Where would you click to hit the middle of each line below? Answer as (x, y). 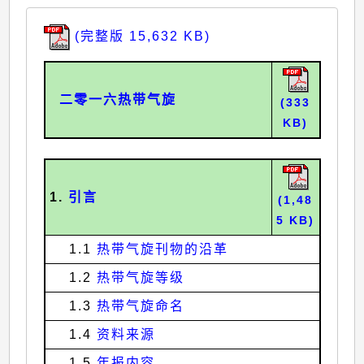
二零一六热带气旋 (113, 99)
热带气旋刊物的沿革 (162, 249)
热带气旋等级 (140, 277)
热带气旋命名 (140, 305)
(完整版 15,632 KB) (142, 36)
